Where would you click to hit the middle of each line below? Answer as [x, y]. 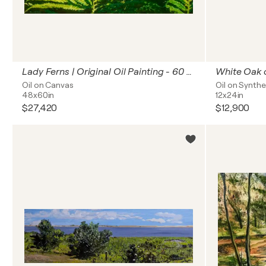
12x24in [230, 95]
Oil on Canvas [48, 85]
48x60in [38, 95]
